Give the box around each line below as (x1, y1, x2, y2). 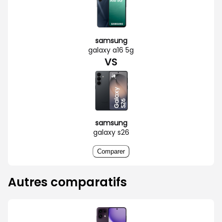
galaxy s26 (93, 127, 129, 137)
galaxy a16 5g (88, 45, 134, 55)
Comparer (97, 147, 125, 155)
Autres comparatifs (8, 173, 127, 190)
